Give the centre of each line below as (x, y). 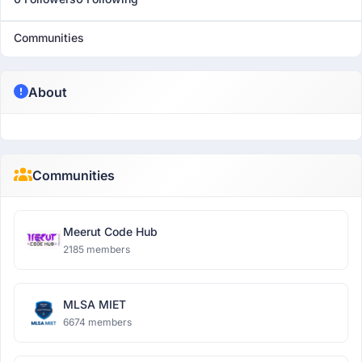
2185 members (97, 249)
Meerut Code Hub (110, 232)
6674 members (97, 322)
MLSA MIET (95, 304)
